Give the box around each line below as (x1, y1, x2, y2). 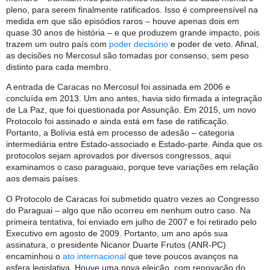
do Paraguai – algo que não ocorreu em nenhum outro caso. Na (6, 205, 251, 215)
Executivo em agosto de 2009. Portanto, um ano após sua (6, 228, 228, 238)
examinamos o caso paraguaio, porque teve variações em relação (6, 162, 259, 172)
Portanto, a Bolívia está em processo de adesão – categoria (6, 128, 234, 138)
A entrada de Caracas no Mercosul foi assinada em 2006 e (6, 82, 230, 92)
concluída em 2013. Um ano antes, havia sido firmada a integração (6, 93, 262, 104)
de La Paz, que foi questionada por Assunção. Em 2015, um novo (6, 105, 256, 115)
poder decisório (109, 39, 168, 49)
